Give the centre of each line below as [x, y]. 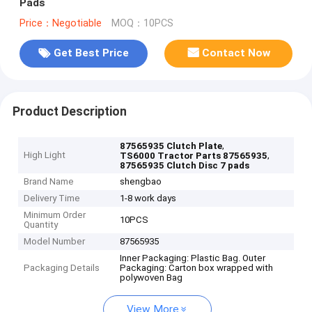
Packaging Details [62, 268]
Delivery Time [52, 198]
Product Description [69, 111]
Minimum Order [55, 215]
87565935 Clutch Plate [171, 146]
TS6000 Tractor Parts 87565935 [194, 156]
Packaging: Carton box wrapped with [197, 268]
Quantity [41, 225]
